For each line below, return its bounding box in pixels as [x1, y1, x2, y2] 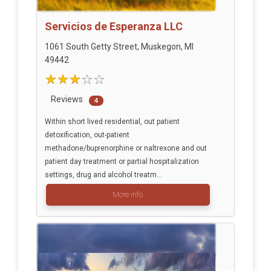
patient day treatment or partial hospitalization [44, 157, 199, 166]
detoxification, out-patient [44, 131, 129, 140]
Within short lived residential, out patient [44, 117, 180, 126]
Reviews [50, 94, 83, 105]
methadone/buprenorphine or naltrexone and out [44, 144, 207, 153]
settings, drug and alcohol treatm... [44, 171, 162, 180]
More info [113, 191, 143, 200]
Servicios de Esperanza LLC [44, 20, 183, 33]
